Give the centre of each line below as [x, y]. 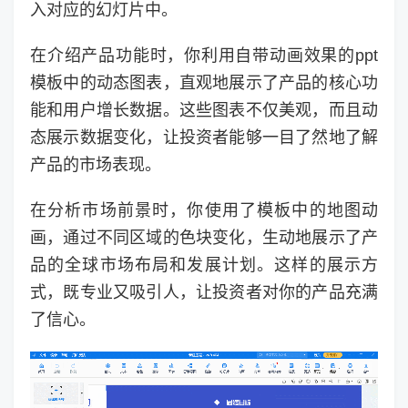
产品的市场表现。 [96, 165]
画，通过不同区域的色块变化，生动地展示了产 [204, 238]
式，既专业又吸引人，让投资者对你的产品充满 [204, 293]
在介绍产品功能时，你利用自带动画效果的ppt [204, 56]
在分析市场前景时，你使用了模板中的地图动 [204, 211]
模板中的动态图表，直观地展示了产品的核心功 [204, 83]
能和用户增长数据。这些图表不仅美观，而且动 [204, 111]
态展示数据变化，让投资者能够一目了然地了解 [204, 138]
